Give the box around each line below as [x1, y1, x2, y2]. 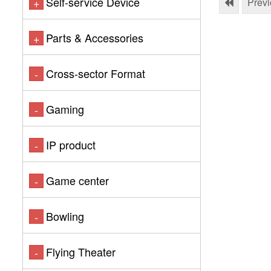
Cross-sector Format [46, 65, 145, 81]
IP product [46, 137, 96, 152]
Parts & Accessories [46, 30, 143, 45]
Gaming [46, 101, 84, 117]
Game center [46, 172, 109, 188]
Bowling [46, 208, 84, 224]
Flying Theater [46, 244, 116, 260]
